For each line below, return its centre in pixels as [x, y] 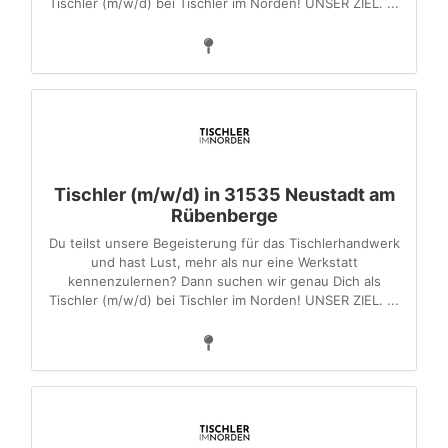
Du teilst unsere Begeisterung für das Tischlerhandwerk [224, 243]
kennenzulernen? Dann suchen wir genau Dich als [224, 281]
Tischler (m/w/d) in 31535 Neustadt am [224, 194]
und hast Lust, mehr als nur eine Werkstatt [224, 262]
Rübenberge [224, 215]
